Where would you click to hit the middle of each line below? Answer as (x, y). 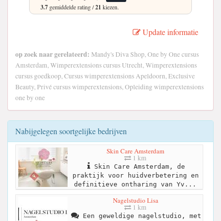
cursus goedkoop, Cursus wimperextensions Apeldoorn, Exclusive (105, 76)
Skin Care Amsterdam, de (137, 166)
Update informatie (169, 32)
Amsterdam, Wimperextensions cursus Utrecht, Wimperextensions (106, 65)
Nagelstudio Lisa (135, 201)
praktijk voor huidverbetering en (135, 175)
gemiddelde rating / (72, 7)
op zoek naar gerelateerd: (53, 55)
